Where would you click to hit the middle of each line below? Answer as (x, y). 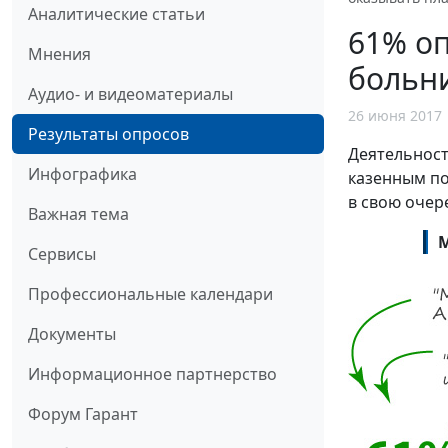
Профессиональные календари (150, 294)
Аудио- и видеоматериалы (130, 94)
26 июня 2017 (395, 115)
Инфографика (82, 174)
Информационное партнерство (152, 374)
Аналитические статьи (116, 14)
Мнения (59, 54)
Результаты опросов (108, 134)
